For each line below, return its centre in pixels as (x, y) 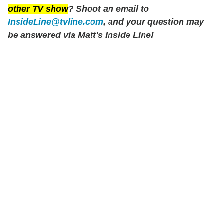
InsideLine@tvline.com (55, 22)
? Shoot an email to (109, 9)
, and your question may (154, 22)
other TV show (38, 9)
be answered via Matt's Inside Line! (81, 35)
